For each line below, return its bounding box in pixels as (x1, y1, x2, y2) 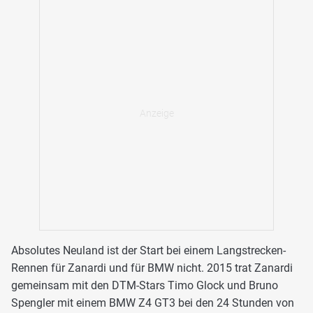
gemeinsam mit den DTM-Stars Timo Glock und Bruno (11, 279, 278, 293)
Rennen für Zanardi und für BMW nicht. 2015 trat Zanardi (11, 261, 293, 275)
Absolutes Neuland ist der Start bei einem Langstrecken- (11, 244, 286, 258)
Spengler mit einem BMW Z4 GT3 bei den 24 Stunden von (11, 296, 294, 310)
